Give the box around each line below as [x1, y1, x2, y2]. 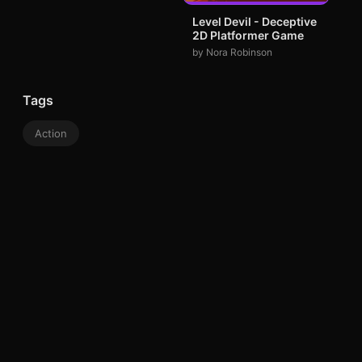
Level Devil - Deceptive [192, 14, 317, 28]
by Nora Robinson [192, 45, 272, 58]
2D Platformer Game [192, 27, 304, 42]
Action [35, 126, 67, 140]
